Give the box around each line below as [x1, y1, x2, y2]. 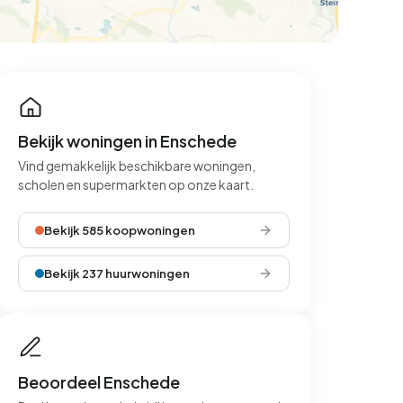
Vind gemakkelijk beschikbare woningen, [18, 157, 255, 174]
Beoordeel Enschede [18, 372, 180, 392]
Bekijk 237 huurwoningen [44, 266, 190, 281]
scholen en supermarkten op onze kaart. [18, 176, 254, 193]
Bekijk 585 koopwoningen [44, 223, 195, 237]
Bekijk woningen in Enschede [18, 130, 237, 151]
